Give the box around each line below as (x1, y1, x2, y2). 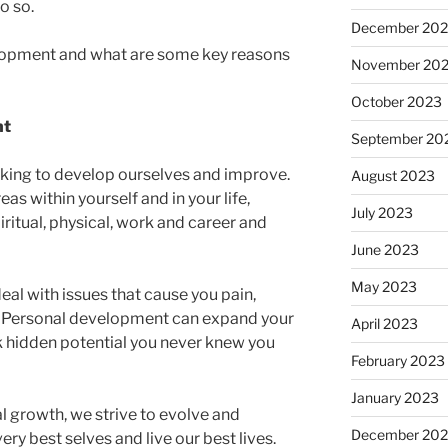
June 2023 (350, 240, 419, 258)
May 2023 (350, 277, 417, 295)
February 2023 (350, 351, 445, 369)
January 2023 (350, 388, 439, 406)
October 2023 (350, 92, 442, 110)
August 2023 (350, 166, 435, 184)
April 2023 (350, 314, 418, 332)
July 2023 (350, 203, 413, 221)
